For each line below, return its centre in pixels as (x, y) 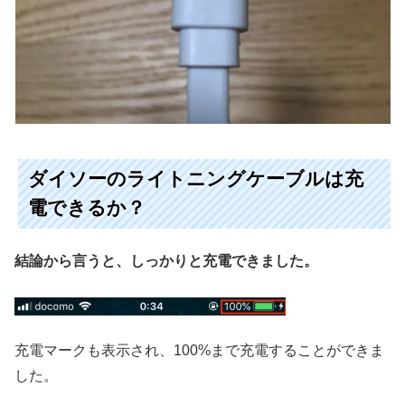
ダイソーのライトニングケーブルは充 (196, 179)
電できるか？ (87, 208)
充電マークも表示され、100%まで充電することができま (200, 350)
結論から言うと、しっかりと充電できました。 (167, 261)
